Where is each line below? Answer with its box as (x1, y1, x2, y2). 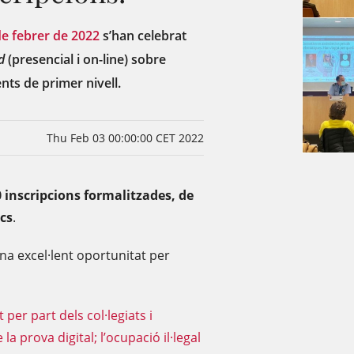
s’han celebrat (100, 27, 186, 44)
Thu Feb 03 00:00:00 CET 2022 (47, 130, 205, 145)
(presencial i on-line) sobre (5, 51, 166, 68)
